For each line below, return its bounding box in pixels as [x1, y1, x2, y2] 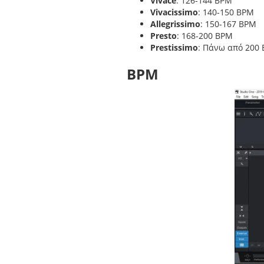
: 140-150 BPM [198, 6, 255, 18]
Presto [150, 30, 177, 42]
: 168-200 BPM [177, 30, 233, 42]
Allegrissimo [150, 18, 201, 30]
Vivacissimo [150, 6, 199, 18]
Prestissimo [150, 42, 199, 54]
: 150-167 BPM [200, 18, 257, 30]
